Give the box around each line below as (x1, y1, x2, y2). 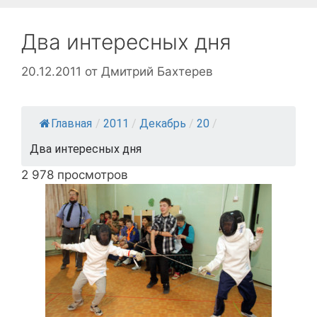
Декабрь (139, 116, 186, 130)
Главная (51, 116, 92, 130)
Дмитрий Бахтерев (101, 64, 213, 79)
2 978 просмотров (21, 167, 128, 182)
